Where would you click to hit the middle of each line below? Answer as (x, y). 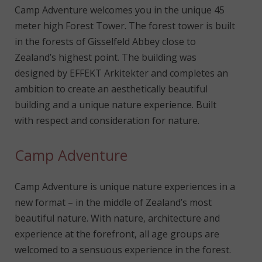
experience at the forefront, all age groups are (117, 234)
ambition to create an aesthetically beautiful (111, 89)
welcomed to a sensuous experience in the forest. (123, 250)
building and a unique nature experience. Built (116, 105)
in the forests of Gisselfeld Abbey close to (105, 42)
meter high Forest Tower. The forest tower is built (125, 26)
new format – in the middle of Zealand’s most (113, 202)
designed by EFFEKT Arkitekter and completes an (121, 73)
